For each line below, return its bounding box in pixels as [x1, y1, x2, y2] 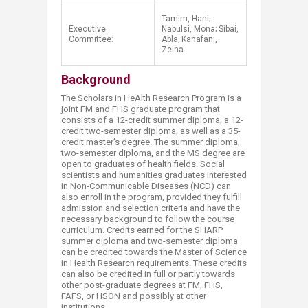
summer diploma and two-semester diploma [61, 236, 238, 246]
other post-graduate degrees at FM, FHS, [61, 280, 223, 290]
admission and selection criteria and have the [61, 203, 240, 213]
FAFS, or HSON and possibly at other [61, 291, 206, 301]
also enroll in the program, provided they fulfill [61, 192, 242, 202]
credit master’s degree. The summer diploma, [61, 137, 240, 147]
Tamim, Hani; [162, 14, 210, 23]
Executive [69, 24, 106, 34]
